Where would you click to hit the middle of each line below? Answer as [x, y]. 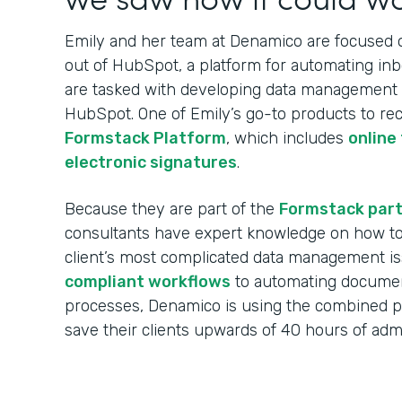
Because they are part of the [172, 209]
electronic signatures [151, 162]
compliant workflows [148, 282]
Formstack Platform [145, 138]
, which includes [287, 138]
